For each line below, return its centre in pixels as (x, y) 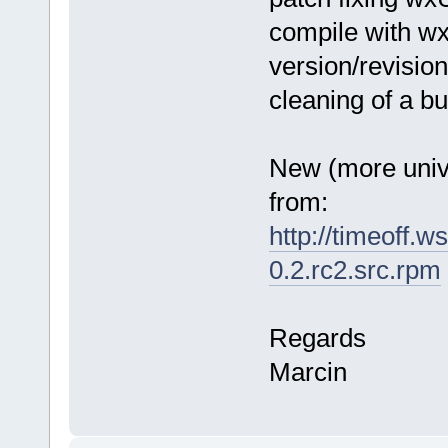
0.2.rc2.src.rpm (354, 269)
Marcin (307, 371)
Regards (317, 337)
